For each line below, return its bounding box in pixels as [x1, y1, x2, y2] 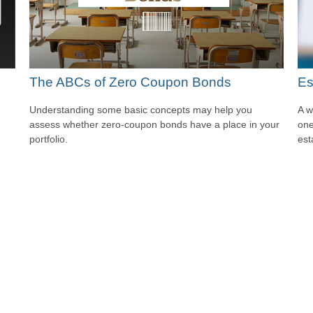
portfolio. [29, 133, 68, 145]
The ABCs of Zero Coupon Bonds [29, 74, 232, 89]
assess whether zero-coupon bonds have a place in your [29, 119, 280, 131]
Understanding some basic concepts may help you [29, 104, 253, 116]
